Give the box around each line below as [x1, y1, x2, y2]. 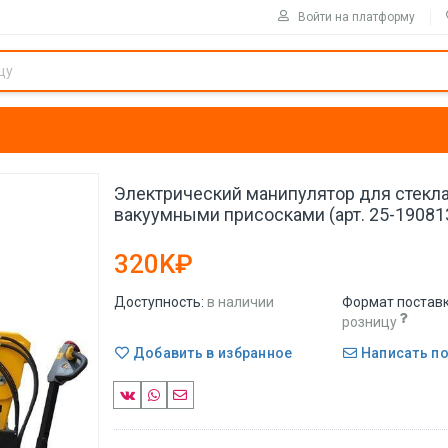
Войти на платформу [298, 9, 415, 24]
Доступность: [114, 294, 204, 310]
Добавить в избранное [129, 344, 293, 361]
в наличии [207, 294, 274, 310]
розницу [342, 314, 398, 330]
